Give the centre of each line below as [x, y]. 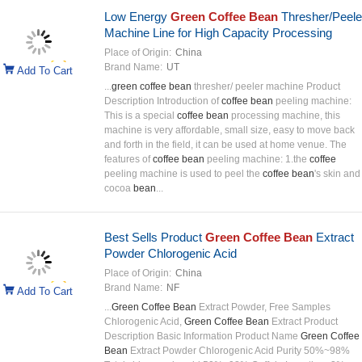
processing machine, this [284, 116]
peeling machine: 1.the [257, 159]
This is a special [140, 116]
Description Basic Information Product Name [202, 336]
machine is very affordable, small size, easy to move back [229, 130]
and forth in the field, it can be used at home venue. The [225, 145]
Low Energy [137, 17]
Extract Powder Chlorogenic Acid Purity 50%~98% [238, 351]
